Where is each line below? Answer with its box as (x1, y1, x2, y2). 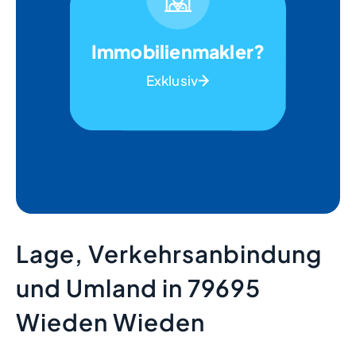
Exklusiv (145, 72, 199, 90)
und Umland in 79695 (16, 272, 261, 303)
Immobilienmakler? (91, 40, 265, 64)
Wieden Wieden (16, 306, 205, 337)
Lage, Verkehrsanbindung (16, 238, 322, 269)
